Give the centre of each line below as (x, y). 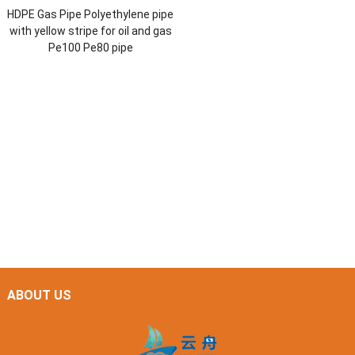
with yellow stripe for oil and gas (90, 31)
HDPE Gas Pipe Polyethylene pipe (91, 14)
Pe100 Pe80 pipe (90, 47)
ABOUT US (39, 295)
